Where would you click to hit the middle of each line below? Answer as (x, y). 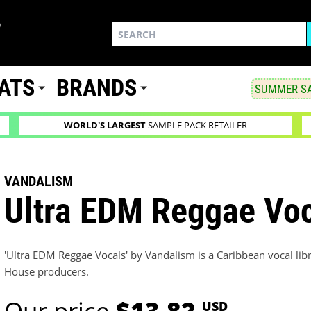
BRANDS (97, 88)
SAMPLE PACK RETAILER (196, 126)
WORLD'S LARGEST (104, 126)
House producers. (47, 272)
